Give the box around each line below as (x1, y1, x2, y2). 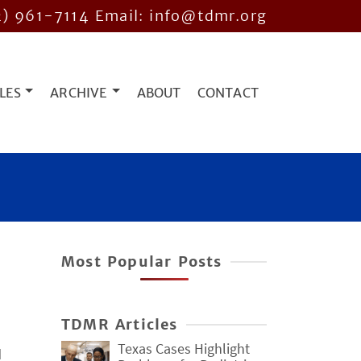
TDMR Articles (61, 315, 178, 334)
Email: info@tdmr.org (95, 6, 267, 25)
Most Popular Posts (61, 252, 222, 271)
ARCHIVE (50, 85, 108, 101)
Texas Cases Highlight (118, 339, 250, 358)
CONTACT (197, 85, 259, 101)
